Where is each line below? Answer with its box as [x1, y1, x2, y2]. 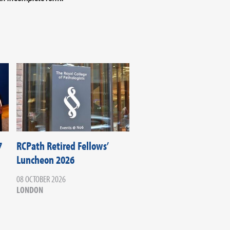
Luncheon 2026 [16, 152, 74, 167]
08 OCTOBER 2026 [16, 173, 66, 185]
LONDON [16, 184, 43, 196]
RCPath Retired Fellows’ [16, 139, 108, 154]
